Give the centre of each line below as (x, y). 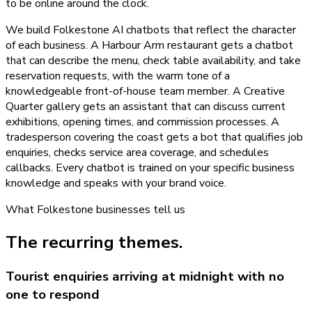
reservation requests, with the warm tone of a (118, 76)
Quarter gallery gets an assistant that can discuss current (146, 107)
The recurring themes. (94, 242)
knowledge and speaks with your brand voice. (116, 184)
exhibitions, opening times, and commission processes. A (142, 122)
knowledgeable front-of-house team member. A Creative (145, 92)
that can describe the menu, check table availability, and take (153, 61)
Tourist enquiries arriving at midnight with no (145, 276)
